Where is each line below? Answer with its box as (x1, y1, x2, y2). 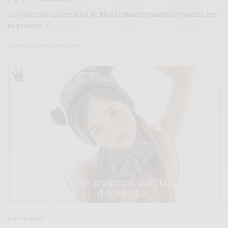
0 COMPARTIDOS (43, 42, 80, 49)
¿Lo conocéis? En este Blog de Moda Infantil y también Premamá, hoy (8, 10, 219, 19)
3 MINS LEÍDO (8, 42, 39, 49)
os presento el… (8, 21, 56, 30)
